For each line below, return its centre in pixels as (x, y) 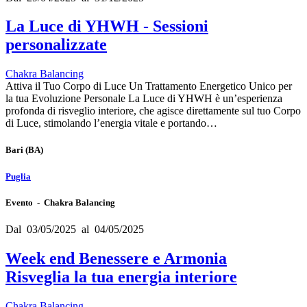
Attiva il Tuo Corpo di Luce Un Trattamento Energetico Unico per (149, 86)
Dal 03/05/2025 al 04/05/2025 (75, 229)
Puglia (18, 176)
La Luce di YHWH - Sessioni (107, 26)
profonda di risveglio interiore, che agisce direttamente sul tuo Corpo (153, 111)
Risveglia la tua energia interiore (121, 277)
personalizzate (56, 45)
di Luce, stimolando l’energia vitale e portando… (111, 123)
